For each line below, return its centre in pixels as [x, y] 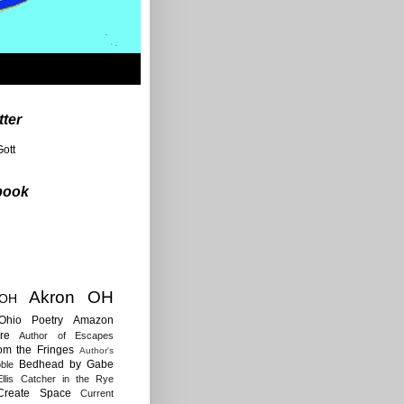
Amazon [93, 320]
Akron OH [71, 297]
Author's [97, 350]
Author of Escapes [66, 335]
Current [97, 393]
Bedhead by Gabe [66, 364]
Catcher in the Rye [67, 378]
